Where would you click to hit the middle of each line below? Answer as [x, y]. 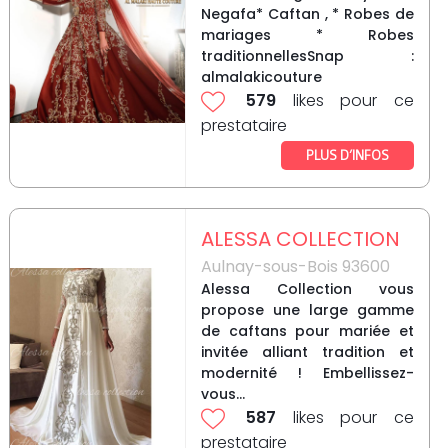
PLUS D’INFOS [347, 155]
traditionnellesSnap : [307, 56]
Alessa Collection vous [307, 289]
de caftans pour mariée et [307, 331]
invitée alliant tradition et [307, 352]
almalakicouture [261, 77]
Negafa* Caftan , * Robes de [307, 14]
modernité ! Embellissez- [307, 373]
